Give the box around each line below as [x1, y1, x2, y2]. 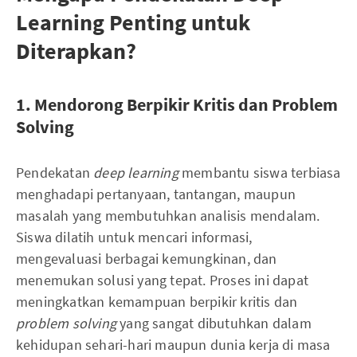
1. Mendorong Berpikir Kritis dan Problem [16, 93, 338, 116]
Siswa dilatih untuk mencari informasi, [16, 228, 253, 246]
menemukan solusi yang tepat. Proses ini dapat [16, 271, 309, 289]
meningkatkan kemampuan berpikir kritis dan [16, 292, 298, 311]
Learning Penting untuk [16, 8, 250, 37]
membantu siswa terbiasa [178, 163, 341, 182]
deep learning [93, 163, 178, 182]
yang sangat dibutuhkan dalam [120, 314, 312, 332]
